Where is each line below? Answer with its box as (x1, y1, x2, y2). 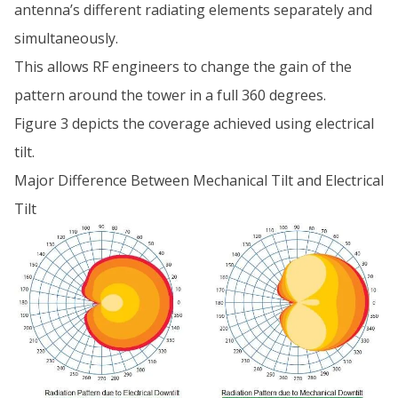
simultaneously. (14, 28, 118, 48)
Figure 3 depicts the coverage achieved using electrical (14, 113, 374, 133)
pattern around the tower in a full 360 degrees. (14, 84, 326, 105)
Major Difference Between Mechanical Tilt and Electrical (14, 170, 384, 190)
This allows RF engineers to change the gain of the (14, 56, 352, 76)
